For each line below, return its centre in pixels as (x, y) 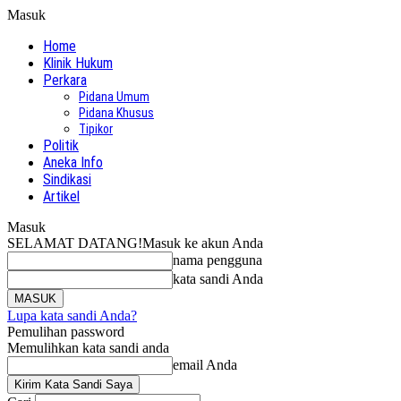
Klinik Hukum (78, 63)
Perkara (65, 80)
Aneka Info (73, 162)
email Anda (205, 365)
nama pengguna (218, 260)
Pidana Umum (114, 97)
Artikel (61, 196)
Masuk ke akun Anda (203, 243)
